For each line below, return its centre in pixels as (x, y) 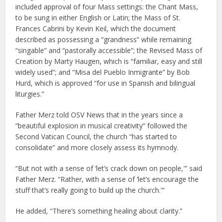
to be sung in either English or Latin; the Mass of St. (98, 18)
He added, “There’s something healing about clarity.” (99, 211)
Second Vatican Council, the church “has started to (96, 137)
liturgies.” (30, 94)
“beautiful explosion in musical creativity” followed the (102, 126)
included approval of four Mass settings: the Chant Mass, (107, 7)
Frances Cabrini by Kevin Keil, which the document (96, 29)
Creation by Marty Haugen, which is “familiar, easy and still (109, 61)
